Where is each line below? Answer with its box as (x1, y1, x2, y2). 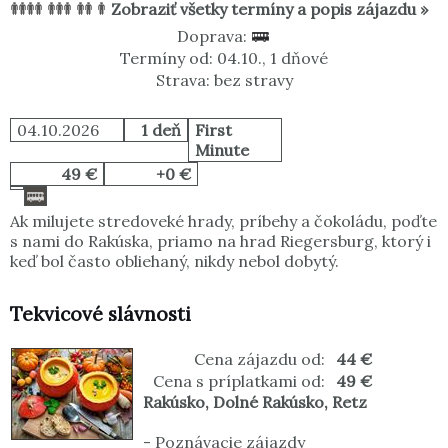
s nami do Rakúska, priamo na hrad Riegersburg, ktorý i (10, 231, 431, 252)
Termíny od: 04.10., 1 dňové (120, 48, 328, 69)
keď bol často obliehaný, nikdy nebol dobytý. (10, 251, 339, 272)
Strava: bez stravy (155, 70, 293, 91)
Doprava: (177, 26, 251, 47)
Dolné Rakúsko (213, 392, 324, 413)
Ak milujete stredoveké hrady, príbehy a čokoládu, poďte (10, 211, 437, 232)
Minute (195, 140, 249, 161)
